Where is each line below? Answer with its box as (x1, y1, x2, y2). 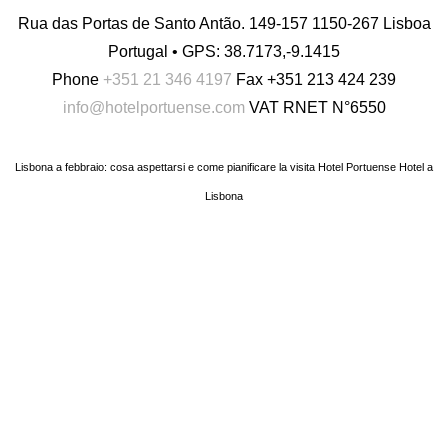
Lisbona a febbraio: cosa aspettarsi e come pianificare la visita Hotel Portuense (15, 160, 399, 173)
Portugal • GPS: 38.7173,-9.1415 (108, 42, 340, 60)
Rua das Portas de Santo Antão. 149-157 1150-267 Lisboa (17, 14, 431, 32)
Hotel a (399, 160, 433, 173)
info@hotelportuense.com (62, 98, 245, 116)
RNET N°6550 (282, 98, 386, 116)
